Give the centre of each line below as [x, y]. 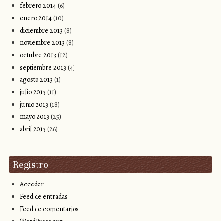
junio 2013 [34, 104]
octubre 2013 [38, 55]
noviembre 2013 [42, 42]
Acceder [32, 184]
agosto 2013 [37, 79]
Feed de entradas [44, 197]
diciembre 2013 [41, 30]
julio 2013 [33, 92]
